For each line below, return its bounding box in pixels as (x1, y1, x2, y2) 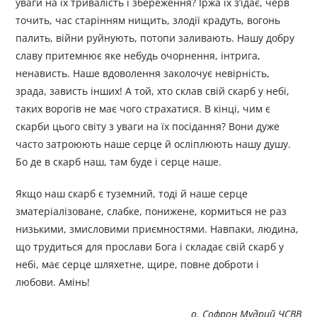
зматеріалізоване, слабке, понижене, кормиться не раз (16, 204, 287, 219)
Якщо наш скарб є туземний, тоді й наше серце (16, 187, 248, 201)
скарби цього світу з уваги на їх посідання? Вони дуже (16, 120, 280, 134)
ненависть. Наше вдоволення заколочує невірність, (16, 67, 270, 81)
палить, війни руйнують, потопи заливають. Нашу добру (16, 31, 295, 45)
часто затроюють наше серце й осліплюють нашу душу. (16, 137, 292, 151)
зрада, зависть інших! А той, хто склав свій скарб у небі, (16, 84, 290, 98)
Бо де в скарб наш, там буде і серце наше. (16, 155, 222, 169)
